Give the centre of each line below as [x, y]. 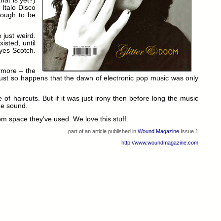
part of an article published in [103, 131]
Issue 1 [189, 131]
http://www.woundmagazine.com [160, 143]
